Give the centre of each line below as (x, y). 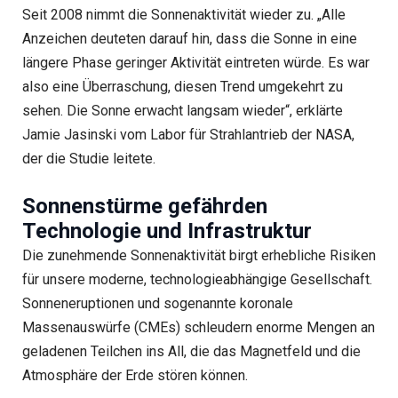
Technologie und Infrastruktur (167, 231)
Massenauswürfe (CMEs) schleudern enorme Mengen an (198, 327)
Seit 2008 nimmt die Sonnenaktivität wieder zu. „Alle (183, 15)
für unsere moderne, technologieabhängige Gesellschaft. (197, 279)
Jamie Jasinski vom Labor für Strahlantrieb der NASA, (188, 135)
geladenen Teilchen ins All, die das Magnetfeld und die (191, 351)
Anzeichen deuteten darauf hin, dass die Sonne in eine (189, 39)
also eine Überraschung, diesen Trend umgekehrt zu (182, 87)
